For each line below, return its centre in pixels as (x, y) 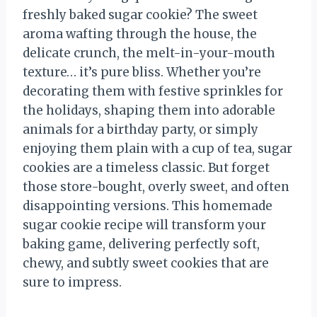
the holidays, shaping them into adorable (149, 110)
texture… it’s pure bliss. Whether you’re (142, 72)
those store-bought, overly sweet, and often (156, 186)
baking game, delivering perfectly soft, (141, 244)
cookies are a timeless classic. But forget (146, 167)
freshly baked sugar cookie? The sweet (140, 15)
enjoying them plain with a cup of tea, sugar (157, 148)
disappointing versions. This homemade (148, 206)
